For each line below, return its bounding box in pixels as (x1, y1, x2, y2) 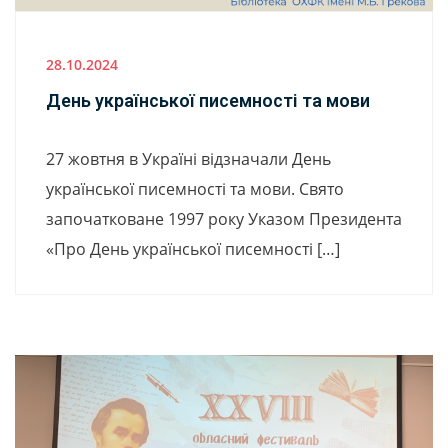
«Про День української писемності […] (46, 237, 340, 260)
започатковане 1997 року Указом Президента (46, 207, 402, 230)
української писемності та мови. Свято (46, 177, 344, 200)
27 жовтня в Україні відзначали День (46, 147, 331, 170)
